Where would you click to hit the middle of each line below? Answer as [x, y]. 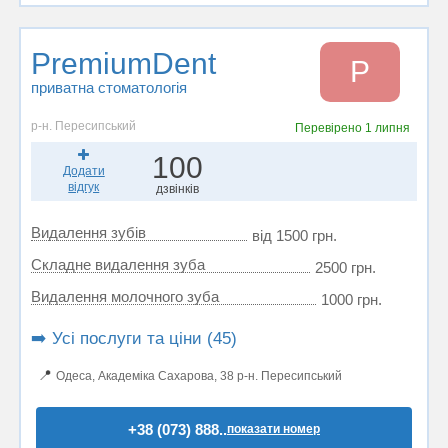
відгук [84, 187]
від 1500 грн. [294, 235]
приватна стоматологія [109, 87]
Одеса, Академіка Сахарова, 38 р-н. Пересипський [199, 376]
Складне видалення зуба [118, 264]
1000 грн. [351, 299]
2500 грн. [345, 267]
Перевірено [330, 128]
